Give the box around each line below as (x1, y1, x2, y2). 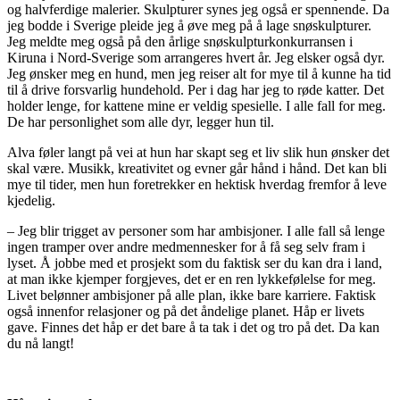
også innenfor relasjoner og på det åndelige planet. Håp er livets (7, 303, 364, 319)
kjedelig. (7, 192, 55, 208)
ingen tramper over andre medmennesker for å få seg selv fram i (7, 238, 365, 254)
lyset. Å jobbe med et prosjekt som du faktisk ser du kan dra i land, (7, 254, 382, 271)
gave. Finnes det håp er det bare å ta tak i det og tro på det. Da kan (7, 319, 379, 335)
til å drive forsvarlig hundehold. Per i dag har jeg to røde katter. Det (7, 81, 384, 97)
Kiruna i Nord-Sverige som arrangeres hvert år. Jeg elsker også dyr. (7, 49, 385, 65)
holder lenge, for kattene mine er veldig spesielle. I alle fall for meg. (7, 97, 386, 113)
